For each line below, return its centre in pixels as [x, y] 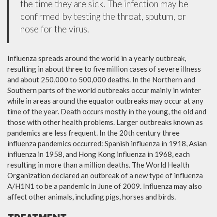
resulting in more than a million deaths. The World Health [98, 164]
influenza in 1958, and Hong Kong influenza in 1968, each [99, 154]
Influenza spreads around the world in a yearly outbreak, [97, 58]
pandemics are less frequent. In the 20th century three [93, 132]
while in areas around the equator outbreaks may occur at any [105, 101]
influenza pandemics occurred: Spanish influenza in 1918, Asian [107, 143]
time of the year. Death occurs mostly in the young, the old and [107, 111]
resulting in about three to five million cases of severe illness [104, 69]
